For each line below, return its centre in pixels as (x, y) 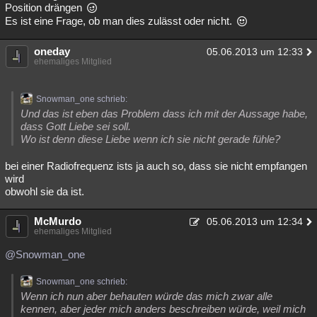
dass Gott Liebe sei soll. (76, 126)
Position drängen (45, 7)
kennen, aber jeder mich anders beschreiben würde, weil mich (163, 309)
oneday (52, 51)
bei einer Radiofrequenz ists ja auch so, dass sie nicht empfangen (156, 166)
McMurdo (58, 221)
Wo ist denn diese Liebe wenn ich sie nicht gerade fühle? (150, 139)
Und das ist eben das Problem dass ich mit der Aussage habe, (164, 114)
